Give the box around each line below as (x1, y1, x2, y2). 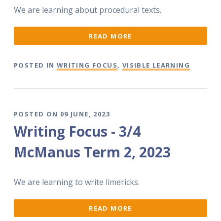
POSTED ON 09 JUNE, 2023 (14, 109, 110, 118)
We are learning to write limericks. (14, 177, 140, 188)
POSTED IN (14, 61, 57, 70)
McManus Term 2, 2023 (14, 143, 171, 162)
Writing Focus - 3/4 (14, 122, 141, 141)
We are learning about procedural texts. (14, 4, 161, 16)
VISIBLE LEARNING (122, 61, 190, 70)
